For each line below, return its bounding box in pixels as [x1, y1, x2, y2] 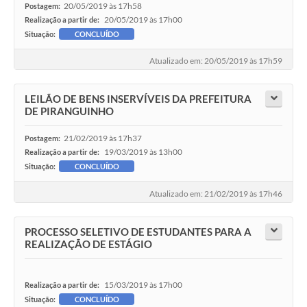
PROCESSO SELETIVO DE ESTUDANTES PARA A [25, 225, 251, 238]
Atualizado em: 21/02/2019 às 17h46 [149, 188, 282, 199]
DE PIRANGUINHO [25, 105, 114, 118]
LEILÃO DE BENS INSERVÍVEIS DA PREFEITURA [25, 93, 251, 106]
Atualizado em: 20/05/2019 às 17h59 [149, 56, 282, 66]
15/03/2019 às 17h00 [104, 279, 182, 290]
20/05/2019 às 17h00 [104, 14, 182, 25]
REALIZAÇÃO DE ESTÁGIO [25, 237, 152, 250]
